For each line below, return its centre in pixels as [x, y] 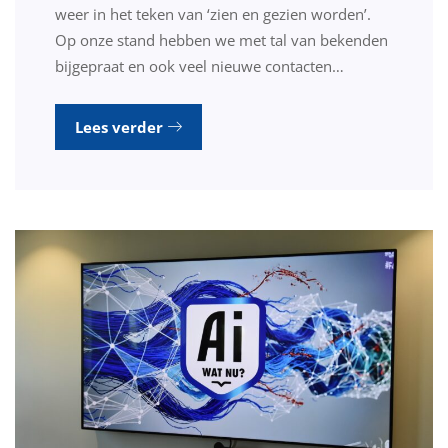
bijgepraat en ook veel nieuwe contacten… [199, 66]
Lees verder [121, 127]
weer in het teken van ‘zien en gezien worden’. [213, 14]
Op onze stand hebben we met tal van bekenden [221, 40]
